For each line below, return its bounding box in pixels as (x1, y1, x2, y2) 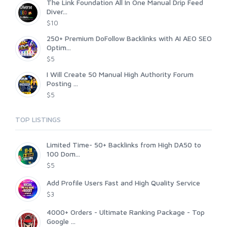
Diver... (47, 7, 67, 16)
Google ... (47, 217, 75, 226)
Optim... (47, 43, 71, 52)
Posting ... (47, 79, 78, 88)
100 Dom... (47, 149, 80, 159)
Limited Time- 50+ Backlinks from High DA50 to (47, 140, 201, 149)
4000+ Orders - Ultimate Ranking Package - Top (47, 208, 205, 217)
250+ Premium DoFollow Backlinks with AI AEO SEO (47, 34, 212, 43)
